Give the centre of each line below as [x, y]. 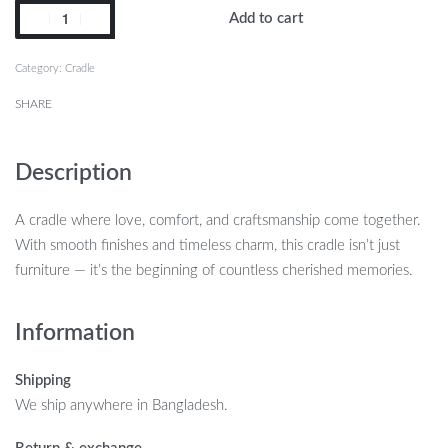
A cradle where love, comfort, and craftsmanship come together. [218, 220]
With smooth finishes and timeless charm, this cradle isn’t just [207, 245]
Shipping [43, 380]
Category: [40, 68]
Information [75, 333]
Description [73, 172]
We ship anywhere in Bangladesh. [121, 405]
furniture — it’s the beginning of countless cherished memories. [214, 270]
